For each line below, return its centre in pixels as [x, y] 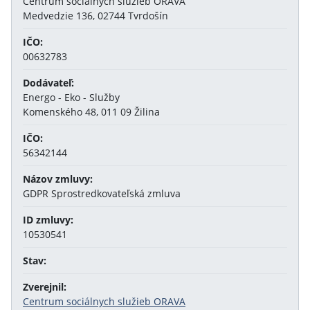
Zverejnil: [45, 287]
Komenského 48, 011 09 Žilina [91, 112]
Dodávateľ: [48, 83]
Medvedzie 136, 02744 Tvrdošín [95, 16]
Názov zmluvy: [58, 179]
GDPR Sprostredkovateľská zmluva [102, 193]
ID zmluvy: [48, 220]
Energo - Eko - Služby [71, 97]
